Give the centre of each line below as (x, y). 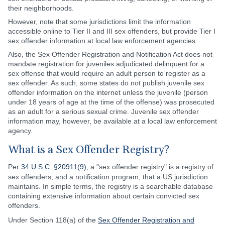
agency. (20, 131)
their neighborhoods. (41, 8)
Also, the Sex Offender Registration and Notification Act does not (110, 54)
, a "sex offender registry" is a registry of (150, 167)
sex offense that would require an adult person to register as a (107, 73)
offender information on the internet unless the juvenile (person (108, 92)
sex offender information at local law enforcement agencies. (103, 41)
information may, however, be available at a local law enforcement (113, 121)
